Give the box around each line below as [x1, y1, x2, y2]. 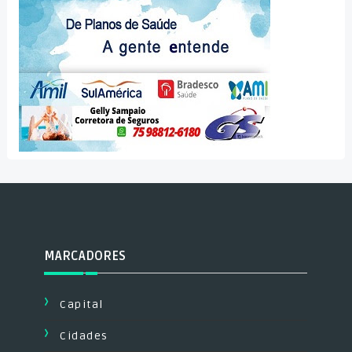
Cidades [60, 329, 108, 343]
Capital [60, 298, 104, 311]
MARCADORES [44, 248, 126, 264]
